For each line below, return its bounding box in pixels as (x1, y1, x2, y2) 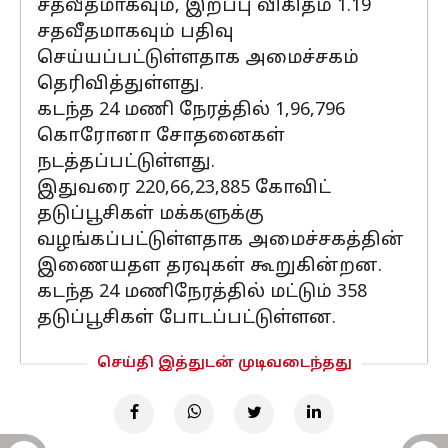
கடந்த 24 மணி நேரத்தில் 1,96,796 (37, 99, 345, 122)
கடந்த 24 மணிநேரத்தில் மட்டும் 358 (37, 281, 367, 304)
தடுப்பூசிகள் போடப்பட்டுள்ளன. (37, 307, 336, 330)
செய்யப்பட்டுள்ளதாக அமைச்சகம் (37, 47, 359, 70)
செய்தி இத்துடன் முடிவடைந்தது (96, 355, 352, 372)
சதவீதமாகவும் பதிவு (37, 21, 234, 44)
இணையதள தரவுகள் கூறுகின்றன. (37, 255, 382, 278)
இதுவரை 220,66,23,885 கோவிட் (37, 177, 331, 200)
